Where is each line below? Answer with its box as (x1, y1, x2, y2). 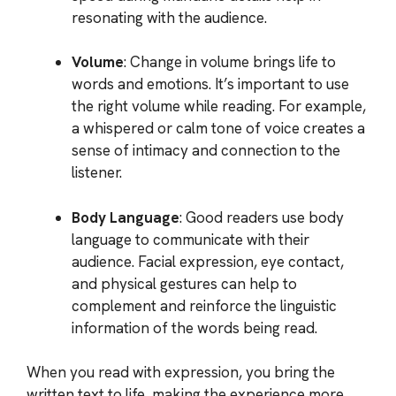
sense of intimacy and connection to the (72, 141, 340, 160)
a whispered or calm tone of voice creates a (72, 118, 365, 138)
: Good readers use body (179, 207, 344, 227)
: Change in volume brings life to (124, 52, 336, 72)
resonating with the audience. (72, 7, 267, 27)
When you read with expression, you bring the (27, 362, 335, 382)
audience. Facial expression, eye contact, (72, 251, 344, 271)
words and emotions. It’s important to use (72, 74, 349, 94)
